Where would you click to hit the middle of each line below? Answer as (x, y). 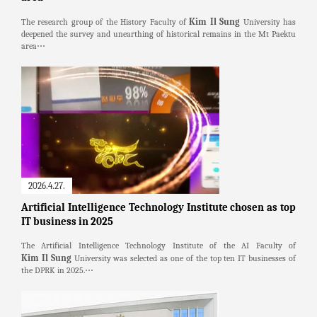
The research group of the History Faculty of (105, 22)
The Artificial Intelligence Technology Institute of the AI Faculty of (158, 245)
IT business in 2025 (67, 221)
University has (268, 22)
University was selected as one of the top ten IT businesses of (184, 258)
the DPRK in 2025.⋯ (57, 270)
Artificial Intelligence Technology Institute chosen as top (158, 207)
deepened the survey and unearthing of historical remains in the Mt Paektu (158, 34)
